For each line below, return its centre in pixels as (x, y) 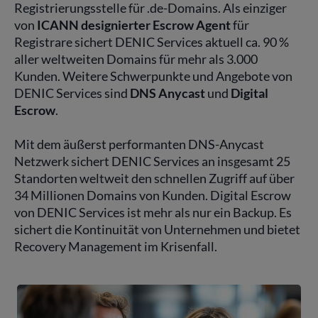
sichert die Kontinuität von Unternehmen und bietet (157, 229)
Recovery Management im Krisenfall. (116, 246)
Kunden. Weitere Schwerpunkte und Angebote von (153, 76)
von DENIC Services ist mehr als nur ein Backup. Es (153, 212)
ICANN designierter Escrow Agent (134, 24)
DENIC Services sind (72, 93)
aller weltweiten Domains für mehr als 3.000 (136, 59)
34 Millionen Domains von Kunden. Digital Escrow (153, 195)
